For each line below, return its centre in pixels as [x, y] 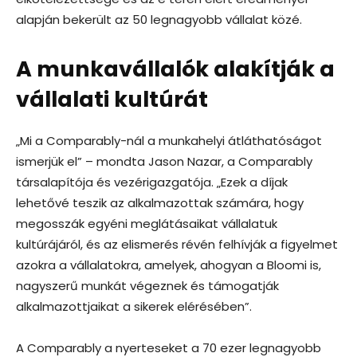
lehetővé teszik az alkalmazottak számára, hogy [160, 202]
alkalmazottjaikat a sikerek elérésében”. [134, 306]
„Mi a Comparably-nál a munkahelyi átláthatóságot [169, 140]
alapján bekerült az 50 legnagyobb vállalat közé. [159, 19]
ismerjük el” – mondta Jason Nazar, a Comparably [164, 161]
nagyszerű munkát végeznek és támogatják [147, 285]
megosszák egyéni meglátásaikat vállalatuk [147, 223]
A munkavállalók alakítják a [175, 69]
